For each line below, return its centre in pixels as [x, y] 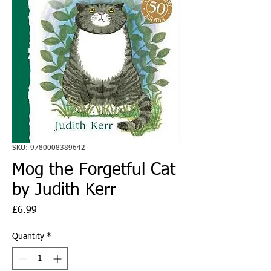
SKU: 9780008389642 [49, 148]
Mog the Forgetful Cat [94, 170]
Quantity [28, 236]
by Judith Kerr [64, 190]
